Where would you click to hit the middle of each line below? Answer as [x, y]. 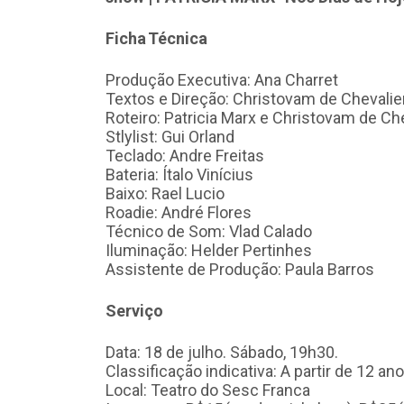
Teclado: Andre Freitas [185, 156]
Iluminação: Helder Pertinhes [209, 251]
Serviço [134, 311]
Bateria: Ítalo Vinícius [179, 175]
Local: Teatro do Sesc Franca [208, 390]
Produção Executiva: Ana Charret [222, 80]
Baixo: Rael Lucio [165, 194]
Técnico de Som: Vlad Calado [209, 232]
